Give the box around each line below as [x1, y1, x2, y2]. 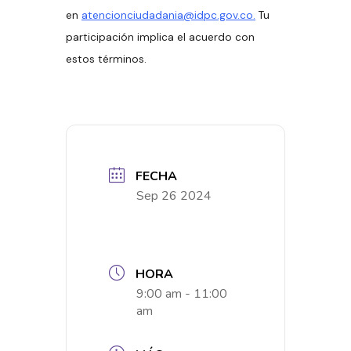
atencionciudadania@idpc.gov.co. [81, 8, 255, 22]
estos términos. [66, 52, 147, 66]
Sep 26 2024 [136, 186, 212, 204]
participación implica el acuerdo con [66, 30, 255, 44]
